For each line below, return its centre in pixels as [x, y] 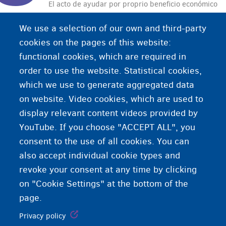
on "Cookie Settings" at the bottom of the [104, 184]
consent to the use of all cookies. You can [104, 142]
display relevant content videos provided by [109, 113]
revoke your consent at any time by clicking [108, 170]
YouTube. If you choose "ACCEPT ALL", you [107, 127]
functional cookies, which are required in [103, 57]
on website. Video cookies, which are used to [111, 99]
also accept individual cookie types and [100, 156]
